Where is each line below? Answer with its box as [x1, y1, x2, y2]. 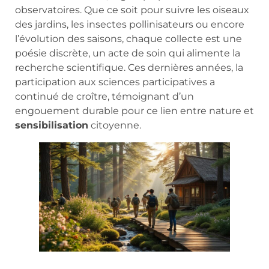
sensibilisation [15, 119, 88, 131]
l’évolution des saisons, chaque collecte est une [15, 33, 242, 45]
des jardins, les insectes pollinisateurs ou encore [15, 19, 244, 31]
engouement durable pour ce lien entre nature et [15, 105, 254, 117]
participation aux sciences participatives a [15, 76, 215, 88]
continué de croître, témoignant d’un [15, 91, 194, 103]
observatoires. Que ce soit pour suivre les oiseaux [15, 4, 249, 16]
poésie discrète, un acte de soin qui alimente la [15, 47, 240, 59]
